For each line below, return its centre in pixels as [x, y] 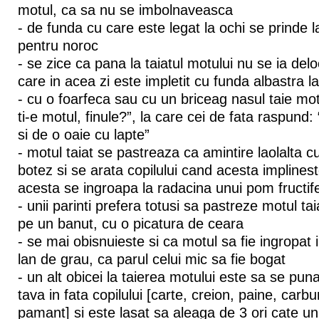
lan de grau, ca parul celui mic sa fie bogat [151, 260]
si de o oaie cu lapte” [83, 135]
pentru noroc [58, 46]
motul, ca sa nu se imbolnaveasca [125, 10]
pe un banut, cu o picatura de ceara [130, 224]
